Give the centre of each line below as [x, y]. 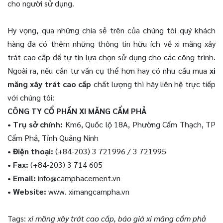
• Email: [22, 178]
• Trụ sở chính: [35, 124]
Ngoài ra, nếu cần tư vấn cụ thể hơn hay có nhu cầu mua [109, 70]
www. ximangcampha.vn [89, 191]
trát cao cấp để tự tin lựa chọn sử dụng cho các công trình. [111, 57]
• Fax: [19, 164]
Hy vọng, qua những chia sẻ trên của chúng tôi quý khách [111, 30]
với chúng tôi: [31, 97]
